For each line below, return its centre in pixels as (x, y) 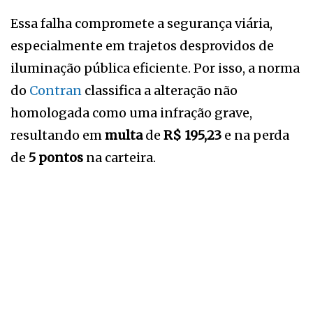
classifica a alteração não (160, 90)
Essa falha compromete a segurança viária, (141, 23)
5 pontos (56, 157)
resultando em (58, 135)
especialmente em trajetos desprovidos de (142, 45)
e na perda (255, 135)
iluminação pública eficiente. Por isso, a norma (155, 68)
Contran (56, 90)
